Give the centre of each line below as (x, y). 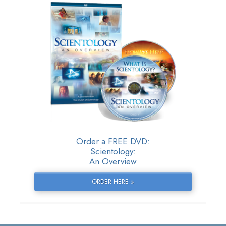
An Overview (113, 162)
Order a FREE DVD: (113, 142)
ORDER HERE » (113, 182)
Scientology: (113, 152)
